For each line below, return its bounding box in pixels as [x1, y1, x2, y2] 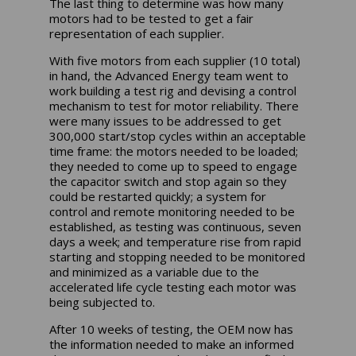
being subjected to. [49, 294, 156, 311]
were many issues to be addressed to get [49, 113, 282, 130]
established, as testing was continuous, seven [49, 219, 302, 235]
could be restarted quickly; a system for [49, 188, 267, 205]
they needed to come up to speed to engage [49, 158, 298, 175]
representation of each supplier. [49, 25, 225, 42]
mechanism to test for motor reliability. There [49, 98, 300, 114]
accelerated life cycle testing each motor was [49, 279, 297, 296]
